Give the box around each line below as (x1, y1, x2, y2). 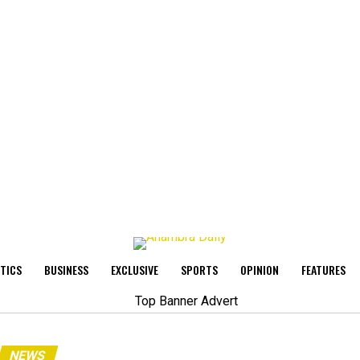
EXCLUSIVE (111, 261, 158, 278)
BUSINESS (44, 261, 88, 278)
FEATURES (301, 261, 346, 278)
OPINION (240, 261, 279, 278)
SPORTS (181, 261, 218, 278)
